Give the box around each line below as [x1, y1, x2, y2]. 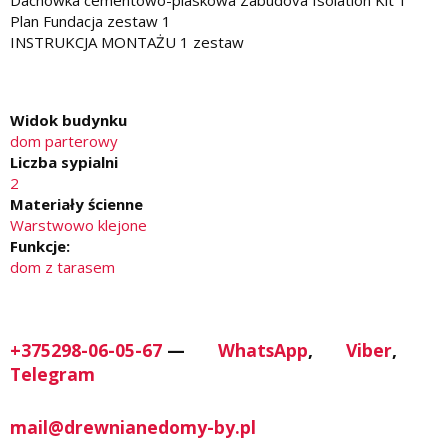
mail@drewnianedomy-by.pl [10, 415, 256, 440]
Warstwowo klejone [10, 214, 147, 235]
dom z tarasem [10, 256, 115, 277]
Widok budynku [10, 109, 127, 130]
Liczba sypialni [10, 151, 118, 172]
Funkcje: [10, 235, 70, 256]
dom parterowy [10, 130, 118, 151]
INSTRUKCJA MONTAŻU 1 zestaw [10, 31, 244, 52]
